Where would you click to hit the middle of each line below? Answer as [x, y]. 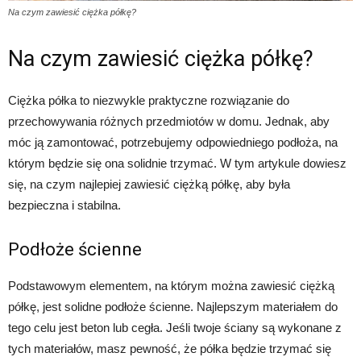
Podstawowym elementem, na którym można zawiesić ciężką [171, 285]
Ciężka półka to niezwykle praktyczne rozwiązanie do [149, 100]
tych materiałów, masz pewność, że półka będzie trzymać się [170, 348]
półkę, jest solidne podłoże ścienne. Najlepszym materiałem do [173, 306]
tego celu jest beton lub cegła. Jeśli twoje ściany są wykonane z [175, 327]
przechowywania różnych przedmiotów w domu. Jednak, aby [169, 121]
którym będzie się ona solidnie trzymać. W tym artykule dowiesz [177, 163]
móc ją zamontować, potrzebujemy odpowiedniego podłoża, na [173, 142]
